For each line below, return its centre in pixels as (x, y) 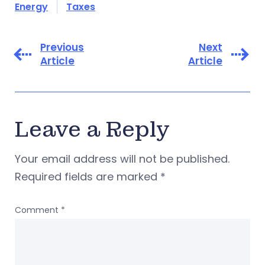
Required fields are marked (88, 177)
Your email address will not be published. (122, 159)
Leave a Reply (92, 130)
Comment (38, 210)
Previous (62, 48)
